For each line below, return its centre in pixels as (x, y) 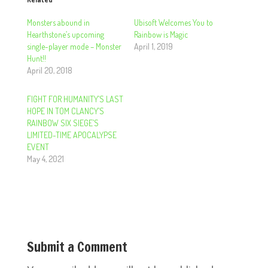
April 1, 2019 (153, 46)
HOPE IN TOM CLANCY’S (65, 111)
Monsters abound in (58, 22)
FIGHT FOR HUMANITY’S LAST (75, 99)
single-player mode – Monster (74, 46)
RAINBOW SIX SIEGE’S (63, 123)
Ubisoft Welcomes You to (173, 22)
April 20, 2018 (49, 70)
